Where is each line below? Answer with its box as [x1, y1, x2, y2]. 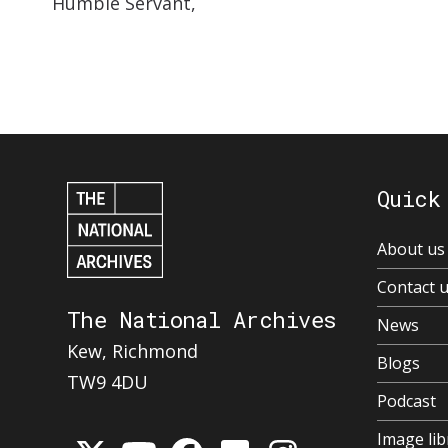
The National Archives [67, 305, 337, 335]
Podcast [377, 390, 436, 413]
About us [377, 238, 445, 261]
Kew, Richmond [67, 339, 198, 364]
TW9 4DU [67, 370, 148, 395]
